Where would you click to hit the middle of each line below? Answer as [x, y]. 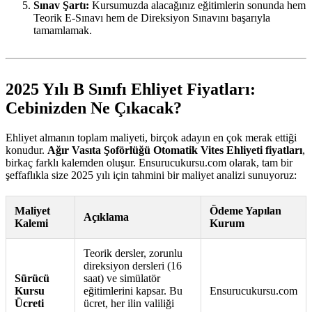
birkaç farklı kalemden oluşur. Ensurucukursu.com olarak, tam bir [149, 163]
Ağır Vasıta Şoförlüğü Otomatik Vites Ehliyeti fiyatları [175, 150]
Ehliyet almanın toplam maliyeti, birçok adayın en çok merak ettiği [151, 138]
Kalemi [31, 224]
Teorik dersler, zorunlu [133, 253]
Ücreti [29, 304]
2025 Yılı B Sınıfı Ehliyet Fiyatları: [131, 89]
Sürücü [32, 279]
